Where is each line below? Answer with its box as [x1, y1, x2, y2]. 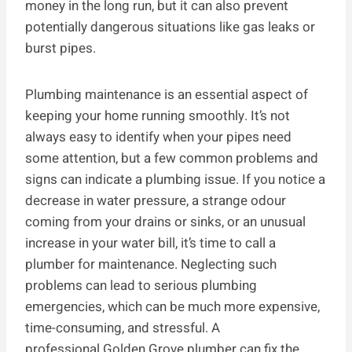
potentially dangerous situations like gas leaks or [25, 17, 315, 38]
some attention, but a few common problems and [25, 148, 318, 169]
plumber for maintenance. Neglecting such [25, 255, 277, 275]
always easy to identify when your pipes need [25, 127, 291, 148]
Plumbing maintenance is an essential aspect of [25, 85, 308, 105]
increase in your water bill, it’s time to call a [25, 233, 276, 254]
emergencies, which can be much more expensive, [25, 297, 320, 317]
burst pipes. [25, 38, 96, 59]
